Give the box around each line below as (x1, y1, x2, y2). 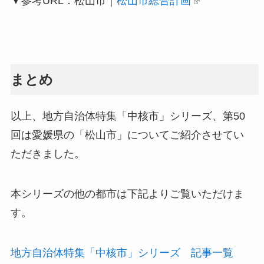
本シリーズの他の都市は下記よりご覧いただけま (10, 188, 244, 200)
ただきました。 (10, 148, 85, 160)
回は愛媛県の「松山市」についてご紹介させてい (10, 129, 244, 141)
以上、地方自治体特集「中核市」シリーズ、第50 (10, 110, 245, 123)
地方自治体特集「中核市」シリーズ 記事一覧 (10, 246, 233, 259)
